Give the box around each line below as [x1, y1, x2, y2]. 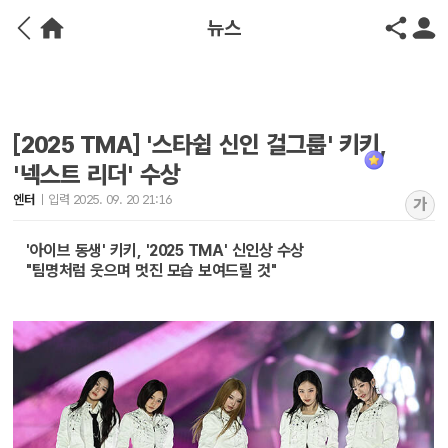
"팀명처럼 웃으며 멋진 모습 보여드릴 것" [26, 261, 277, 280]
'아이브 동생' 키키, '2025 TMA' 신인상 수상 [26, 241, 304, 260]
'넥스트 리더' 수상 [13, 160, 181, 189]
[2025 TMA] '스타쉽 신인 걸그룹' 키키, [13, 130, 386, 159]
